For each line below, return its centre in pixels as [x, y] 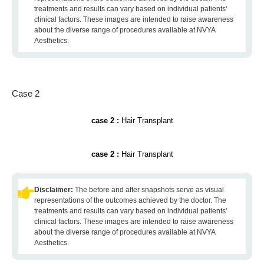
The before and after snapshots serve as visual [149, 190]
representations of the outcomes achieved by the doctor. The [130, 200]
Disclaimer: [55, 190]
